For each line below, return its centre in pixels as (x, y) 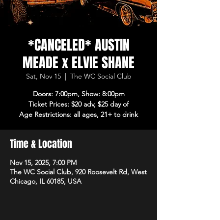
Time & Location (41, 144)
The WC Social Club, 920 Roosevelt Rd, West (78, 172)
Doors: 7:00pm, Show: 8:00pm (79, 94)
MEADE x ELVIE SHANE (79, 63)
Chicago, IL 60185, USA (46, 181)
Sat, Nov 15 (43, 76)
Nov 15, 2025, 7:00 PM (43, 163)
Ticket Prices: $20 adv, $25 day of (79, 104)
